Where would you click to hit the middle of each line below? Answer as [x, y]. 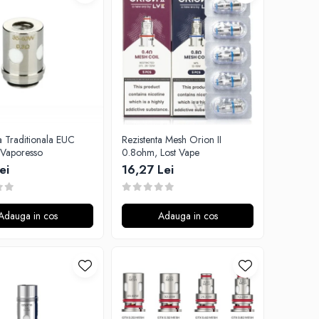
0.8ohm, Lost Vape [161, 152]
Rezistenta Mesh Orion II [172, 140]
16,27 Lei [148, 169]
